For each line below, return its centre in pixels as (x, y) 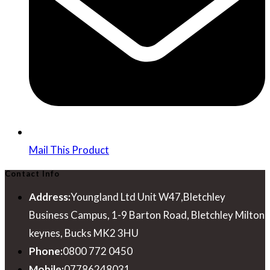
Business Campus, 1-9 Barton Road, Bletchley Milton (147, 215)
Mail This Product (69, 150)
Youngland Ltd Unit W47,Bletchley (148, 196)
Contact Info (32, 173)
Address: (50, 196)
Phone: (46, 251)
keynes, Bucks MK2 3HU (84, 233)
